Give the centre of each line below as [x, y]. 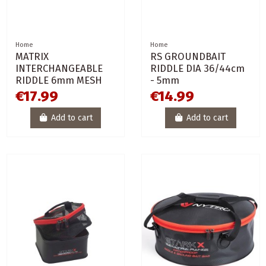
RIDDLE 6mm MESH [58, 80]
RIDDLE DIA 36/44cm [197, 68]
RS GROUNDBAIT [188, 56]
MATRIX [32, 56]
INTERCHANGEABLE [59, 68]
